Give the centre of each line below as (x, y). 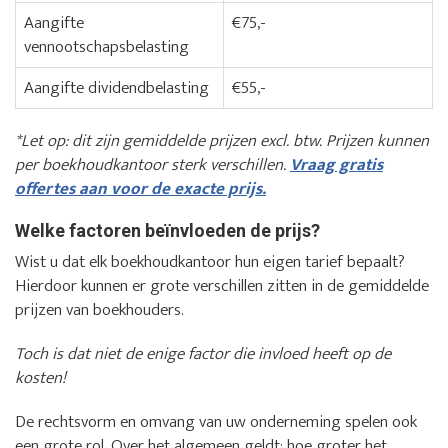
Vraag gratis (336, 165)
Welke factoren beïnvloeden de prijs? (167, 231)
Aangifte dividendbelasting (116, 88)
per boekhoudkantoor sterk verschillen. (152, 165)
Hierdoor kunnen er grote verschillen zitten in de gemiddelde (222, 286)
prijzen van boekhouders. (99, 310)
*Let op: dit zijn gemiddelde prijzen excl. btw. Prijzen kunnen (222, 141)
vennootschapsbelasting (106, 47)
